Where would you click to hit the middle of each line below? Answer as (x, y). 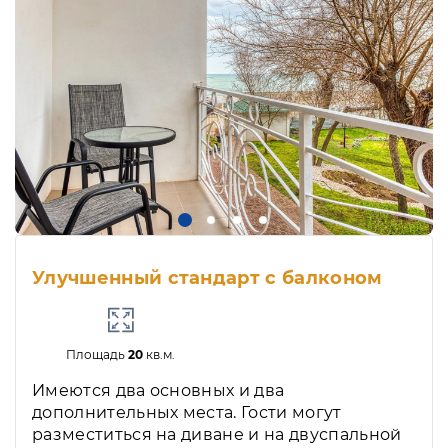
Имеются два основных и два (158, 391)
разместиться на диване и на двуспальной (217, 435)
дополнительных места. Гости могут (187, 413)
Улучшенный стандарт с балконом (207, 278)
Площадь (97, 355)
